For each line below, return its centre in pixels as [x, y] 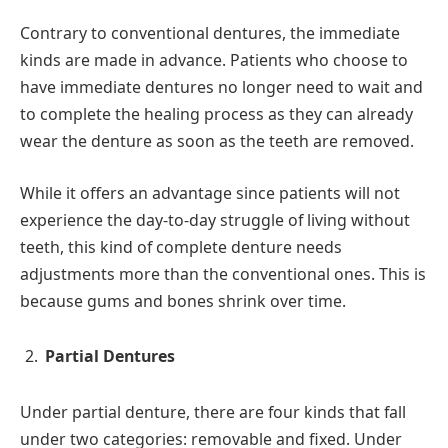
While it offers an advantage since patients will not [210, 192]
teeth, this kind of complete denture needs [181, 246]
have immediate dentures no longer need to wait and [221, 87]
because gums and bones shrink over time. [183, 300]
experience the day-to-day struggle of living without [215, 219]
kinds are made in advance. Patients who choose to [214, 60]
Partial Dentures [110, 356]
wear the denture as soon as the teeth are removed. [217, 141]
